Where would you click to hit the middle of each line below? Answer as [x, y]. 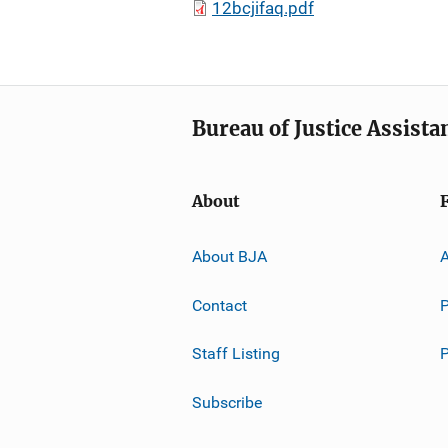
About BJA [229, 256]
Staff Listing [236, 353]
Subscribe [227, 402]
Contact [219, 305]
